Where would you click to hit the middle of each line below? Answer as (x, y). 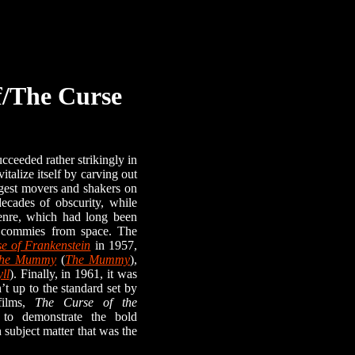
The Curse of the (86, 302)
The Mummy (98, 260)
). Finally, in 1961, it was (73, 274)
